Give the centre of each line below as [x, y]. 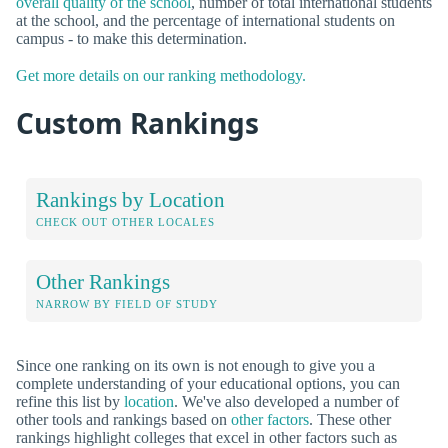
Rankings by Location [130, 199]
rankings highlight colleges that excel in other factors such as [206, 437]
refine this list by [70, 401]
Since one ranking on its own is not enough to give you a [195, 365]
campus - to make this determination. [131, 38]
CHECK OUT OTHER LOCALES [125, 221]
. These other [350, 419]
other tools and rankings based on [123, 419]
